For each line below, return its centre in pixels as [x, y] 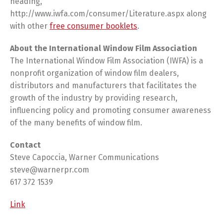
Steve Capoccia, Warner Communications [84, 157]
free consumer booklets [93, 26]
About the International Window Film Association [104, 48]
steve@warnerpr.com [50, 170]
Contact [25, 145]
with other [30, 26]
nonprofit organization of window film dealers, [94, 73]
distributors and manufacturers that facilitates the [103, 85]
